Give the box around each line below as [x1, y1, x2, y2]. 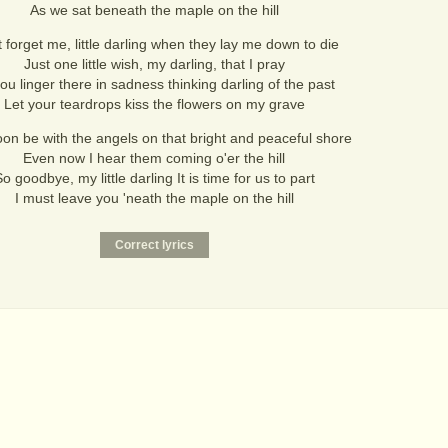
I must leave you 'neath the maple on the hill [14, 190, 294, 206]
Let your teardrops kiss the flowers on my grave [3, 96, 305, 112]
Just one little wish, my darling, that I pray [23, 56, 285, 72]
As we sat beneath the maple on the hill [29, 2, 279, 18]
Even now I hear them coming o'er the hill [23, 150, 285, 166]
